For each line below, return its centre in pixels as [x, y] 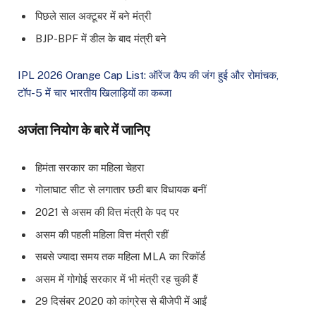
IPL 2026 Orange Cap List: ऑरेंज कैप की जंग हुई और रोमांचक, [148, 75]
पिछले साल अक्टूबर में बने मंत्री [93, 16]
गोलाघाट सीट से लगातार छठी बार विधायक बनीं [121, 190]
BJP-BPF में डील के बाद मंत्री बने [101, 38]
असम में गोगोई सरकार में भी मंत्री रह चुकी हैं [116, 279]
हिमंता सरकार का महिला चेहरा [90, 167]
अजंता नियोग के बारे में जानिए [84, 129]
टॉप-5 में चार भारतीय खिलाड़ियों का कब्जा [95, 92]
